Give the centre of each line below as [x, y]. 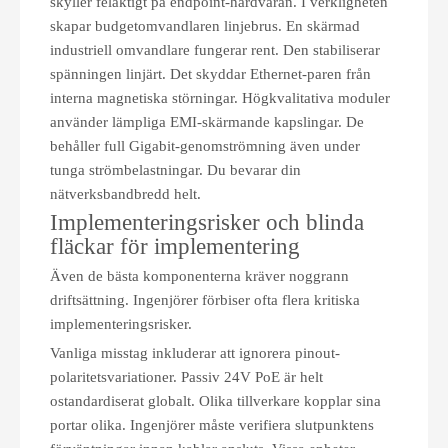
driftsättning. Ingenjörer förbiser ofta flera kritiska [205, 300]
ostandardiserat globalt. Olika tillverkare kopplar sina [215, 401]
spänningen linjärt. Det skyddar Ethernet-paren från [210, 74]
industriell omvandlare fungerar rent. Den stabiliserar [215, 50]
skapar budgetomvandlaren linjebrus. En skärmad [205, 26]
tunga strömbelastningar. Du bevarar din [175, 170]
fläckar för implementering [175, 246]
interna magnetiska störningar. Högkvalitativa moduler [220, 98]
